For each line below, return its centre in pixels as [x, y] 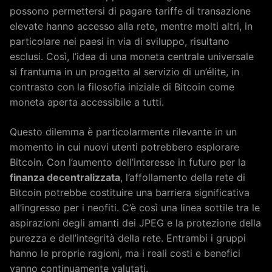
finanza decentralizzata [65, 177]
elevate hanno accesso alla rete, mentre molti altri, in [131, 26]
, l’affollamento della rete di [183, 177]
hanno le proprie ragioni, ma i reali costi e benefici [125, 253]
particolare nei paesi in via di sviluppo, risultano [120, 41]
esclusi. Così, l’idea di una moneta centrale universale [132, 56]
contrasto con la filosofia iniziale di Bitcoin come [122, 87]
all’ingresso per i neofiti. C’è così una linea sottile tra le [135, 208]
